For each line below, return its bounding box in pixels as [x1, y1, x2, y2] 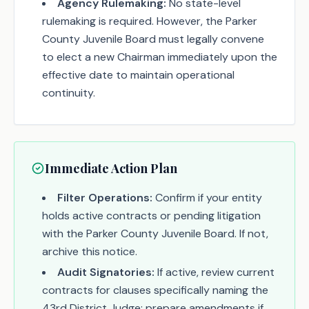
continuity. [42, 86, 95, 100]
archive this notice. [42, 244, 137, 259]
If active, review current [154, 265, 275, 279]
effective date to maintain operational [42, 68, 235, 82]
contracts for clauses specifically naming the [42, 283, 268, 297]
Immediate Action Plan [45, 160, 177, 177]
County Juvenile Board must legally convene [42, 32, 264, 46]
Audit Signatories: [57, 265, 154, 279]
